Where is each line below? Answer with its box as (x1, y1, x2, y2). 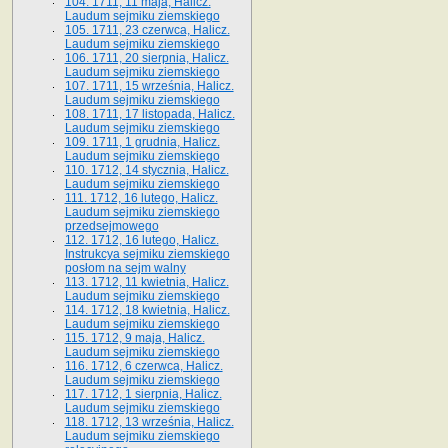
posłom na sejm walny (64, 260, 186, 275)
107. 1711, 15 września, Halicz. (64, 78, 234, 93)
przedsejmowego (64, 218, 159, 233)
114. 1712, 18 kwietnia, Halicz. (64, 302, 230, 317)
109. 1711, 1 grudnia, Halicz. (64, 134, 220, 149)
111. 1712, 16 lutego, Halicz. (64, 190, 218, 205)
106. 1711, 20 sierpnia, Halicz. (64, 50, 229, 65)
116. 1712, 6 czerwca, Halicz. (64, 358, 223, 373)
